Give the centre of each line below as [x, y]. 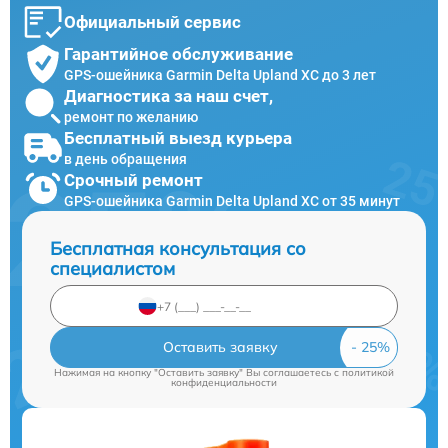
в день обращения [125, 158]
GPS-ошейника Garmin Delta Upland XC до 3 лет [220, 74]
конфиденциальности [224, 382]
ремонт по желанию [131, 116]
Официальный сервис [152, 22]
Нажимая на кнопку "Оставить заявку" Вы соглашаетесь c [198, 372]
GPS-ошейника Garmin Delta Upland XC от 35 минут [232, 200]
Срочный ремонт [133, 179]
